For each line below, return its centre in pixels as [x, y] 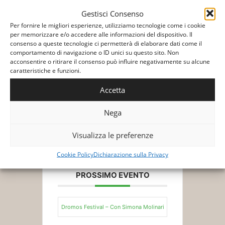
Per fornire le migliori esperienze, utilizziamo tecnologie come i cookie [108, 25]
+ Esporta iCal [115, 101]
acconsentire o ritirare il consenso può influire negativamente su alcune [110, 61]
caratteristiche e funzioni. [45, 70]
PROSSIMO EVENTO [113, 175]
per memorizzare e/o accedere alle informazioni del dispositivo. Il [101, 34]
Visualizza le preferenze [113, 135]
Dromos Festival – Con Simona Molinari [113, 207]
